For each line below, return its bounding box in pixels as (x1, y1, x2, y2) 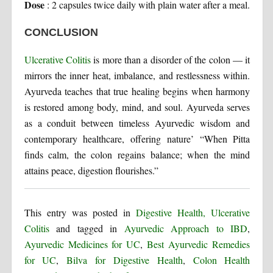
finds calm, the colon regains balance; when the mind (24, 147, 250, 161)
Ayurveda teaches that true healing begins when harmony (24, 84, 250, 97)
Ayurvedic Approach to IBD (124, 221, 248, 235)
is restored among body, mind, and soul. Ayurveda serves (24, 100, 250, 113)
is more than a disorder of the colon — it (90, 52, 250, 66)
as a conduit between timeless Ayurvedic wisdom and (24, 116, 250, 129)
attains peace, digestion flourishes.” (24, 163, 158, 177)
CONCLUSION (24, 26, 98, 38)
